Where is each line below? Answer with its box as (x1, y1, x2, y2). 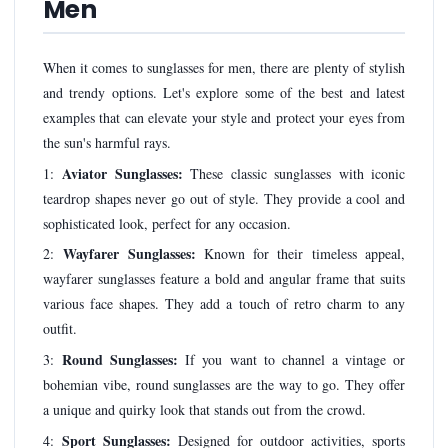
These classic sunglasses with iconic (182, 163, 406, 183)
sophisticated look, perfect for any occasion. (43, 213, 291, 233)
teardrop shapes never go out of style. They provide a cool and (43, 188, 405, 208)
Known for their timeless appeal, (195, 244, 406, 264)
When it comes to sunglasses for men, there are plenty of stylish (43, 58, 405, 78)
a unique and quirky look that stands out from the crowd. (43, 400, 366, 420)
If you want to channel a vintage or (185, 350, 406, 370)
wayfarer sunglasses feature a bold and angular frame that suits (43, 269, 405, 289)
